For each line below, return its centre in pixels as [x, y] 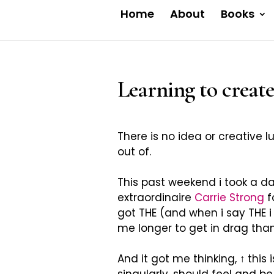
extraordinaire [156, 198]
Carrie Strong [229, 198]
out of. [134, 152]
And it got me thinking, [179, 259]
